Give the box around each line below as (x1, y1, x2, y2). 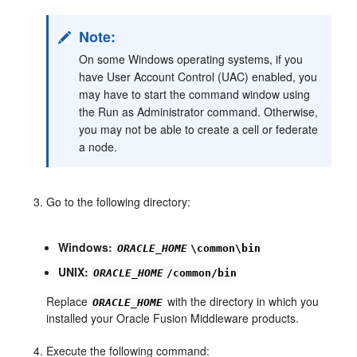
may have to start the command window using (79, 85, 311, 102)
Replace (46, 292, 92, 309)
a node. (79, 138, 118, 155)
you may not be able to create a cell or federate (79, 120, 319, 137)
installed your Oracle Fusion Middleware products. (46, 309, 300, 326)
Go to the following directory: (46, 193, 191, 210)
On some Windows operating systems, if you (79, 50, 304, 67)
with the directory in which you (164, 292, 320, 309)
